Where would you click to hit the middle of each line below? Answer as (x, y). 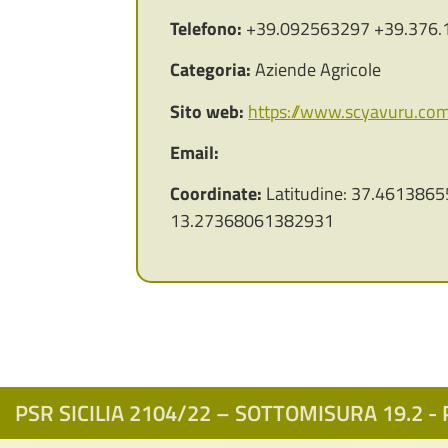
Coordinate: (216, 194)
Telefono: (206, 28)
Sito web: (207, 111)
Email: (195, 153)
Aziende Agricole (316, 70)
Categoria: (211, 70)
